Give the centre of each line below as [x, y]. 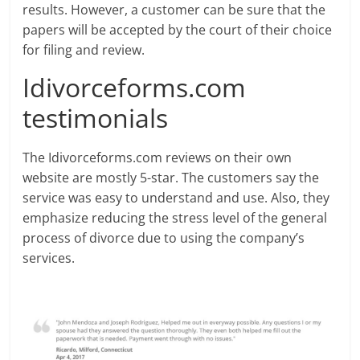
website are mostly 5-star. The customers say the [171, 178]
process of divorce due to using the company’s [164, 238]
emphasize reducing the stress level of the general [175, 218]
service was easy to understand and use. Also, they [176, 198]
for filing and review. [84, 50]
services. [49, 258]
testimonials [96, 118]
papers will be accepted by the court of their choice [178, 30]
